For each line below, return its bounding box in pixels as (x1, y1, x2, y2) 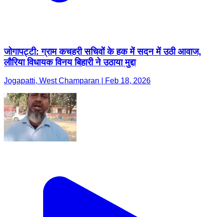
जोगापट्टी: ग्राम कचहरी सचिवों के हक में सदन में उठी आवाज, (4, 46, 201, 57)
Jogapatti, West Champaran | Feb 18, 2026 (4, 77, 151, 85)
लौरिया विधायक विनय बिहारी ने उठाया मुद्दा (4, 57, 136, 67)
